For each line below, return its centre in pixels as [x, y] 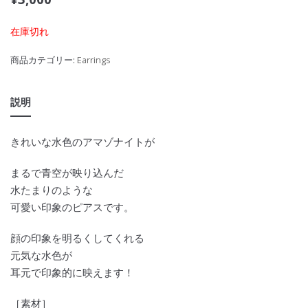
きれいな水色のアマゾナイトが [82, 142]
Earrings [94, 60]
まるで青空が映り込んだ [67, 173]
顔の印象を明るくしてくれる [77, 238]
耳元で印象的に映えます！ [72, 273]
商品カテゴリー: [44, 60]
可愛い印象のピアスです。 [72, 207]
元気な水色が [41, 255]
